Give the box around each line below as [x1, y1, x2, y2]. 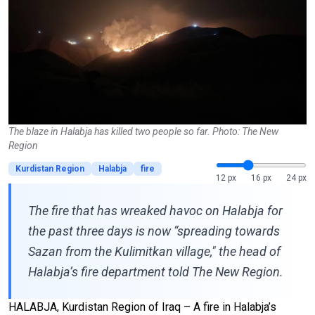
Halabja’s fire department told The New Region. [28, 264, 283, 279]
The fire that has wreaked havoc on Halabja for [28, 202, 283, 218]
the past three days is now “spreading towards [28, 223, 280, 238]
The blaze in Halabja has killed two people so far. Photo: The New [8, 125, 278, 137]
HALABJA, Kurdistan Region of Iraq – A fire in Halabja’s [8, 300, 276, 314]
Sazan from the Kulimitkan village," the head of [28, 243, 281, 259]
